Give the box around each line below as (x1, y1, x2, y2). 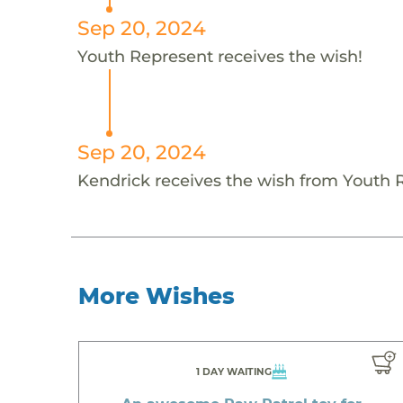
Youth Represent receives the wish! (76, 45, 363, 67)
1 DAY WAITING (196, 365, 273, 378)
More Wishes (78, 282, 236, 309)
